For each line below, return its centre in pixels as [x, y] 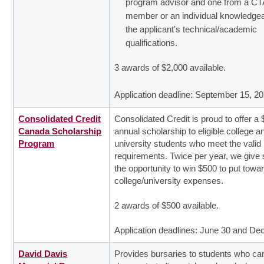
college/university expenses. [169, 181]
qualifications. [152, 43]
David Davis [43, 254]
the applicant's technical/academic [192, 30]
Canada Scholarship [60, 131]
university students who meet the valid [188, 143]
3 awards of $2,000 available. [170, 68]
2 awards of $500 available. [167, 205]
